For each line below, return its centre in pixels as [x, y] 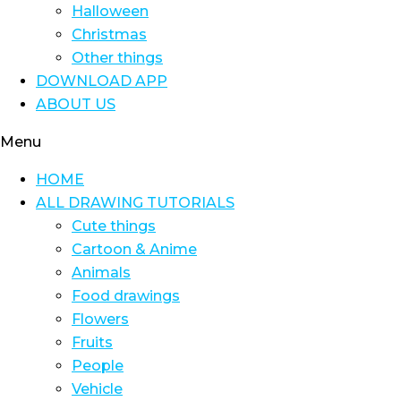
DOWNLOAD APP [102, 81]
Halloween [110, 11]
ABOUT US [76, 104]
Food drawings [126, 296]
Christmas [109, 34]
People [98, 366]
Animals [101, 273]
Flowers [100, 319]
